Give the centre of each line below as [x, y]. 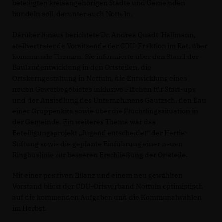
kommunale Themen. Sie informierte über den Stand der [106, 56]
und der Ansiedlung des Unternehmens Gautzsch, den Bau [109, 100]
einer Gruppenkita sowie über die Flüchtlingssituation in [105, 111]
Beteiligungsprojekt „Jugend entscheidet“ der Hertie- [100, 133]
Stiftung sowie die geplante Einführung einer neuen [98, 143]
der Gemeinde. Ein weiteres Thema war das [84, 122]
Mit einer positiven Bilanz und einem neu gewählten [98, 175]
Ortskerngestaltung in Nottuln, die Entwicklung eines [100, 78]
